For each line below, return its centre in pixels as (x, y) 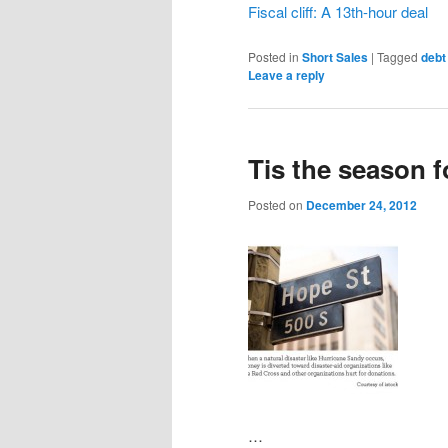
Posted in (273, 57)
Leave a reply (286, 75)
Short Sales (335, 57)
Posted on (277, 204)
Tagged (397, 57)
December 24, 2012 (361, 204)
